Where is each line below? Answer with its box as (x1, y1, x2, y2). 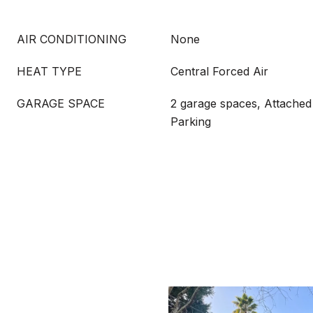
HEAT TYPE (17, 64, 82, 78)
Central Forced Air (170, 64, 268, 78)
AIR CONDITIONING (17, 32, 126, 46)
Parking (170, 115, 211, 129)
